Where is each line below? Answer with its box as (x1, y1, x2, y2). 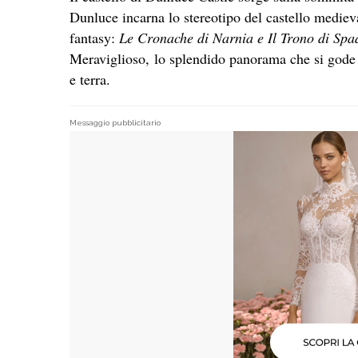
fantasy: (70, 27, 119, 47)
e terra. (70, 69, 110, 89)
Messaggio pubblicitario (70, 117, 161, 127)
